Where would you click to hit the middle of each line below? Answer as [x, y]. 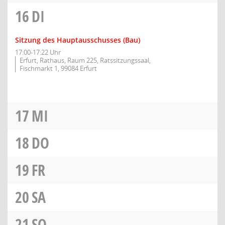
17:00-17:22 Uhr [38, 52]
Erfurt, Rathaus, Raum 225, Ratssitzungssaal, [85, 60]
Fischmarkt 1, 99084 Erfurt [58, 68]
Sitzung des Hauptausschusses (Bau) [78, 40]
